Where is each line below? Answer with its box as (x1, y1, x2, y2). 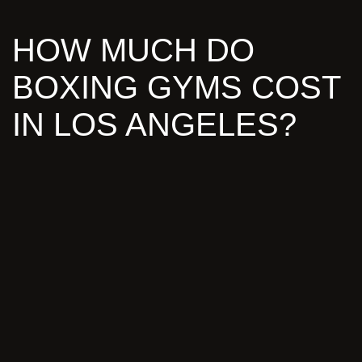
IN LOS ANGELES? (12, 107, 297, 143)
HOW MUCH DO (12, 32, 255, 69)
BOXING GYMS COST (12, 69, 340, 106)
